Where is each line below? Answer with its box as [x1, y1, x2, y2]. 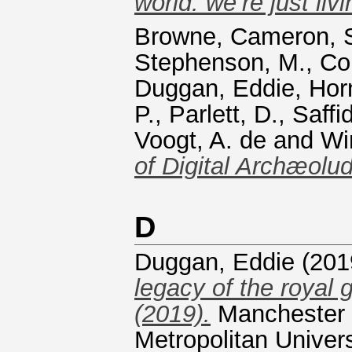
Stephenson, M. [134, 49, 306, 76]
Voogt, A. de [134, 126, 266, 154]
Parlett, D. [169, 101, 278, 128]
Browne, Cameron [134, 23, 329, 50]
